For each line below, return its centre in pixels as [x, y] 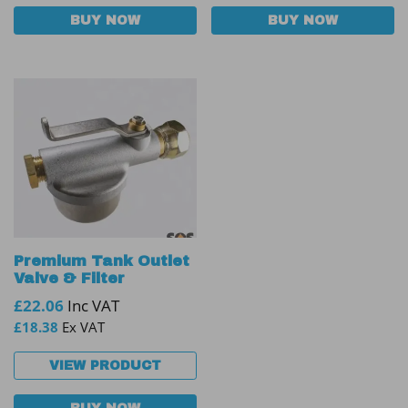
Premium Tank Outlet [102, 261]
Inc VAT [92, 306]
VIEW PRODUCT [105, 366]
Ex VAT [82, 327]
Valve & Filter [69, 279]
